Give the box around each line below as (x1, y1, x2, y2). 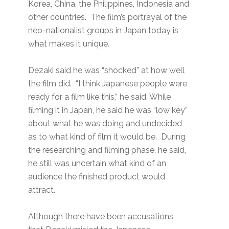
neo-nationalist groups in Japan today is (28, 26, 179, 36)
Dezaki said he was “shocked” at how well (28, 65, 185, 76)
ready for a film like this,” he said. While (28, 92, 171, 102)
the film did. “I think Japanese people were (28, 79, 188, 89)
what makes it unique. (28, 39, 110, 49)
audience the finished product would (28, 172, 166, 182)
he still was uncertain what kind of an (28, 158, 167, 169)
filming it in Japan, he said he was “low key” (28, 105, 188, 116)
